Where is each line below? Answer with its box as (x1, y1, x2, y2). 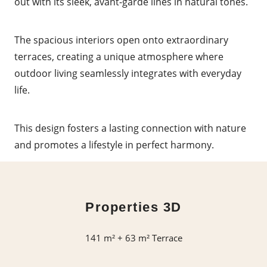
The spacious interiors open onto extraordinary (14, 33, 228, 46)
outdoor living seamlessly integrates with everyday (14, 67, 241, 80)
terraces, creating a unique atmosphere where (14, 50, 223, 63)
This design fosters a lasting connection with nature (14, 122, 246, 135)
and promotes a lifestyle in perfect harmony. (14, 138, 214, 151)
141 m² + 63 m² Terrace (85, 232, 182, 244)
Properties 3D (85, 200, 182, 215)
